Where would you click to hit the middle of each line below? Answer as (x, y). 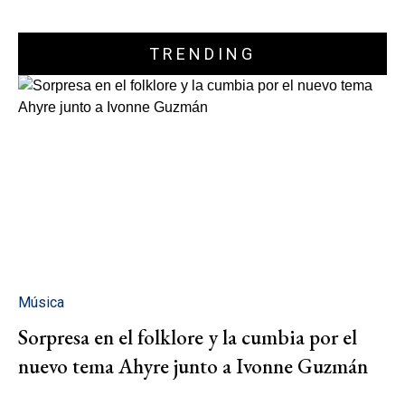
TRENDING (202, 54)
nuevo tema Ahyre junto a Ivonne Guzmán (193, 366)
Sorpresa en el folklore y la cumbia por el (188, 337)
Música (41, 302)
